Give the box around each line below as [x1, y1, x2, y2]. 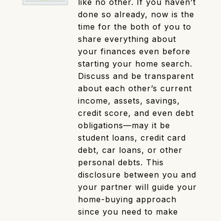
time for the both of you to [78, 22, 192, 32]
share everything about [78, 34, 177, 44]
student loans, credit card [78, 133, 186, 143]
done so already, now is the [78, 9, 195, 20]
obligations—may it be [78, 120, 171, 131]
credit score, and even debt [78, 108, 194, 118]
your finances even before [78, 46, 191, 57]
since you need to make [78, 207, 179, 217]
